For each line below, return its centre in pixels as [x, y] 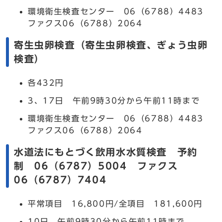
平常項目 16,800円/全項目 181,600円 [115, 204]
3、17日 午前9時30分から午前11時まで [114, 101]
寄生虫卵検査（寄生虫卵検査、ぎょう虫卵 [111, 45]
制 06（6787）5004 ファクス [96, 166]
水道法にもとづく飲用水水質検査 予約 [106, 152]
